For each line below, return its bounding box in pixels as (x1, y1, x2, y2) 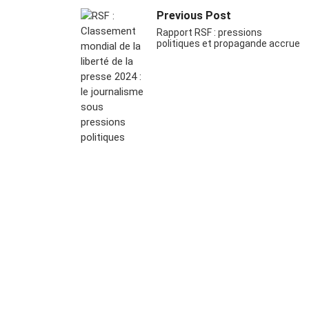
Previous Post (157, 8, 231, 22)
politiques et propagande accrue (157, 37, 300, 49)
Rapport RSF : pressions (157, 26, 262, 38)
